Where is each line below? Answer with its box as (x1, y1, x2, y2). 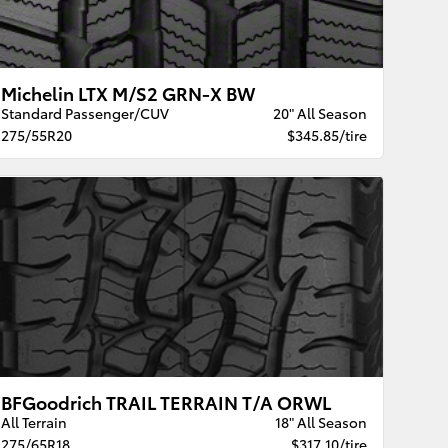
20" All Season (272, 103, 367, 124)
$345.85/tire (286, 125, 367, 146)
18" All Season (274, 411, 367, 432)
